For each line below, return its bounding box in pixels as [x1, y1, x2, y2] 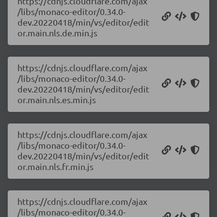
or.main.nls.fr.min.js [17, 161, 93, 171]
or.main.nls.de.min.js [17, 28, 97, 38]
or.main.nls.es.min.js [17, 94, 96, 105]
